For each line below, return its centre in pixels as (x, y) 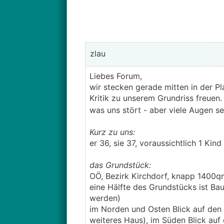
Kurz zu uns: (112, 132)
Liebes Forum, (115, 76)
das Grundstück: (121, 165)
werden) (105, 198)
